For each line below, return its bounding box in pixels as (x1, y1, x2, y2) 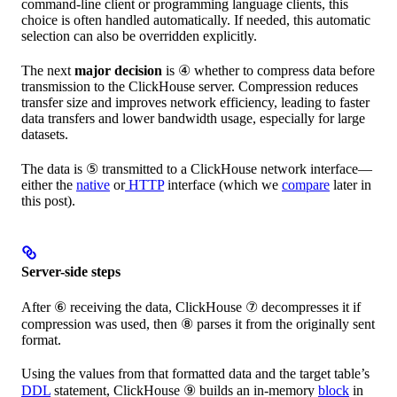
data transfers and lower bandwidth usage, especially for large (21, 111, 365, 127)
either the (21, 177, 76, 193)
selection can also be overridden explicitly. (21, 28, 257, 44)
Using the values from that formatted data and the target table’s (21, 365, 370, 381)
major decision (74, 63, 162, 79)
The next (21, 63, 74, 79)
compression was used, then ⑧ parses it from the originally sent (21, 315, 375, 331)
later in (330, 177, 371, 193)
